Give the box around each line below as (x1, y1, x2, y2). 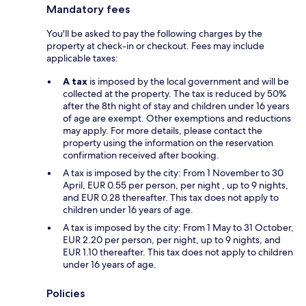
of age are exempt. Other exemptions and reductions (63, 112, 291, 125)
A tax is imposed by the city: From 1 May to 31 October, (63, 221, 294, 234)
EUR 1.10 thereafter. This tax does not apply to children (63, 246, 293, 259)
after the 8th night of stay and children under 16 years (63, 100, 290, 113)
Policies (46, 287, 85, 301)
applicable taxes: (46, 52, 118, 65)
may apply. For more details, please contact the (63, 124, 262, 137)
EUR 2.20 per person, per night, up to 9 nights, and (63, 234, 281, 247)
